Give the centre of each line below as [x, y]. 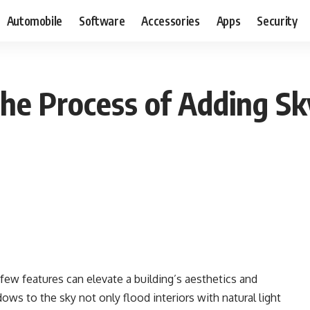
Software [102, 20]
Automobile [35, 20]
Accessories [171, 20]
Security [277, 20]
